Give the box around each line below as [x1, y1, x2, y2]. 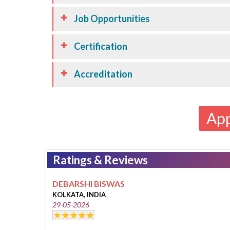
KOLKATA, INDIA [52, 190, 106, 199]
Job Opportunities [74, 13, 150, 24]
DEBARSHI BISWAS [52, 179, 125, 188]
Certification [74, 41, 127, 52]
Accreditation [74, 68, 132, 80]
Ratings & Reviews [53, 153, 148, 167]
